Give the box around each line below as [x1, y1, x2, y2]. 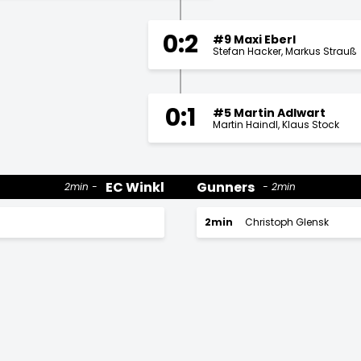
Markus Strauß [285, 44, 357, 58]
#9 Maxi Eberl [213, 31, 296, 48]
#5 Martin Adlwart [213, 104, 326, 121]
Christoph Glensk [245, 215, 329, 229]
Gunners [197, 177, 255, 197]
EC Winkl [106, 177, 164, 197]
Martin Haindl [213, 117, 278, 131]
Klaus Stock [282, 117, 339, 131]
